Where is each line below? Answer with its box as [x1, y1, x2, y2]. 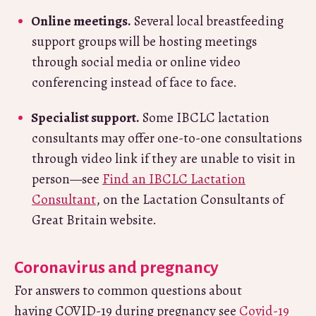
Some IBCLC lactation [140, 108, 269, 127]
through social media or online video [32, 52, 241, 71]
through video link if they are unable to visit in [32, 149, 296, 168]
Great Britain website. [32, 210, 157, 229]
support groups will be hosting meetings [32, 32, 257, 51]
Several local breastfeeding [131, 11, 284, 30]
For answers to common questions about [14, 281, 242, 300]
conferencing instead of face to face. [32, 73, 237, 92]
